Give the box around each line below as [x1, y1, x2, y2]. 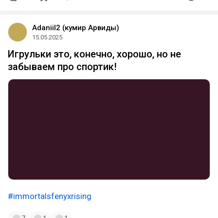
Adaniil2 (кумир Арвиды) [32, 23, 119, 32]
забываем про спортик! [8, 61, 117, 73]
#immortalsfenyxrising [8, 191, 91, 201]
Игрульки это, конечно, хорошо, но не [8, 48, 181, 60]
